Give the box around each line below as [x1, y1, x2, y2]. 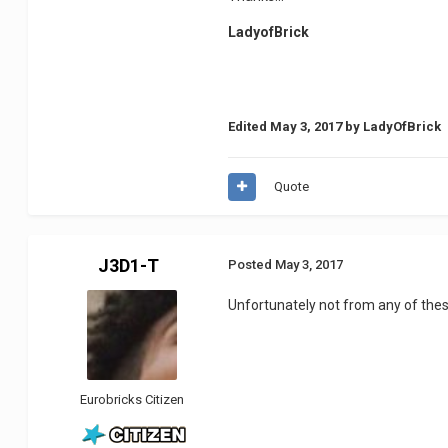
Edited [228, 119, 271, 135]
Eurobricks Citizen [80, 392, 185, 408]
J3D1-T [97, 255, 159, 277]
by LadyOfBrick [342, 119, 442, 135]
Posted [228, 257, 276, 273]
